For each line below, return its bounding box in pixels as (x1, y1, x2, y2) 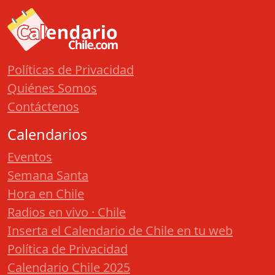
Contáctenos (7, 98, 79, 115)
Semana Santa (7, 167, 88, 184)
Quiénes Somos (7, 80, 97, 97)
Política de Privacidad (7, 241, 128, 258)
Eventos (7, 149, 52, 166)
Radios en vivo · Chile (7, 204, 126, 221)
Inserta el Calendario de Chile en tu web (7, 222, 233, 239)
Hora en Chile (7, 185, 84, 203)
